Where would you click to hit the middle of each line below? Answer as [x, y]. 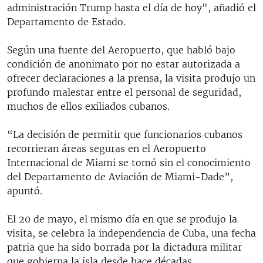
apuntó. [25, 190]
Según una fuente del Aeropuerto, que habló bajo [121, 50]
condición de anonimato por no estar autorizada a [124, 64]
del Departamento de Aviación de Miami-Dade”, [120, 176]
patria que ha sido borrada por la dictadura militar [124, 247]
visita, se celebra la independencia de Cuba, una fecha [131, 233]
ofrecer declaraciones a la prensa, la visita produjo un [131, 78]
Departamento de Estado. [66, 21]
